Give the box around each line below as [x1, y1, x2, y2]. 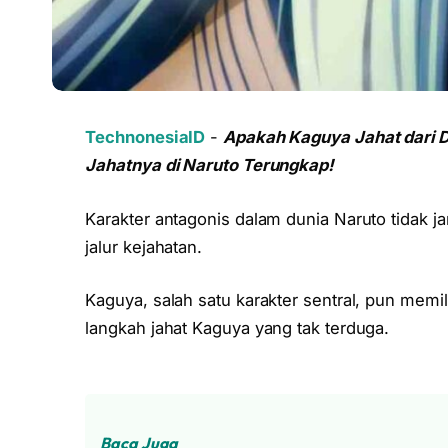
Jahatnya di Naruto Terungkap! [85, 155, 334, 176]
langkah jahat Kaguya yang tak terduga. [85, 318, 390, 339]
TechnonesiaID [85, 127, 206, 148]
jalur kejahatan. [85, 236, 203, 257]
